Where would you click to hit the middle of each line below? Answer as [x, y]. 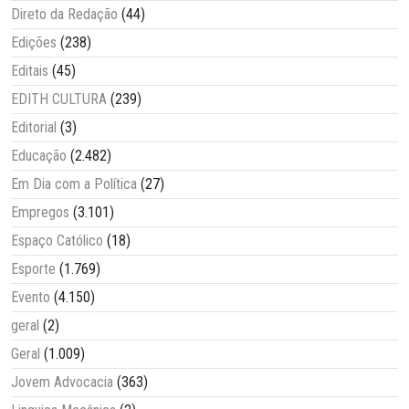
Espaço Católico [57, 241]
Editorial [34, 128]
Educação [39, 156]
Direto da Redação [64, 15]
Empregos [40, 213]
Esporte [33, 269]
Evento [31, 298]
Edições [34, 43]
